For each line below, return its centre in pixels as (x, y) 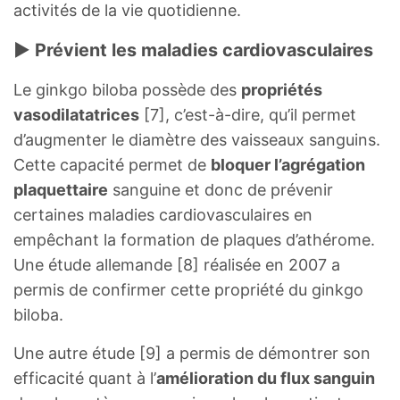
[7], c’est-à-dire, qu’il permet (248, 114)
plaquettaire (61, 189)
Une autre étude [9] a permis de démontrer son (192, 353)
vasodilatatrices (76, 114)
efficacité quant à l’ (85, 378)
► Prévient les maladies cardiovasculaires (193, 50)
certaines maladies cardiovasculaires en (163, 214)
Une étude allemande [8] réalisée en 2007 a (177, 264)
